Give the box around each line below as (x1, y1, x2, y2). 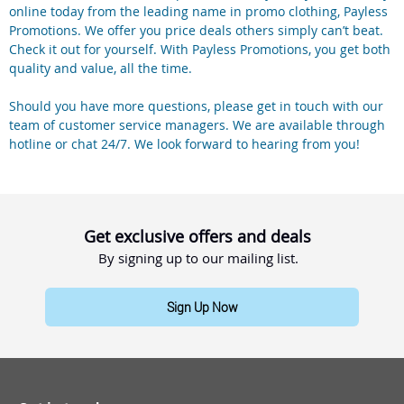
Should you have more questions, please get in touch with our (9, 97, 383, 115)
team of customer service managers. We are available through (9, 116, 385, 134)
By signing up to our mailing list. (97, 249, 298, 268)
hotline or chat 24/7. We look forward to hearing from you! (9, 135, 360, 153)
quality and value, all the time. (9, 60, 192, 78)
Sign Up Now (166, 298, 238, 316)
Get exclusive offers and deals (83, 225, 311, 247)
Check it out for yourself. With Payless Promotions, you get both (9, 41, 390, 59)
